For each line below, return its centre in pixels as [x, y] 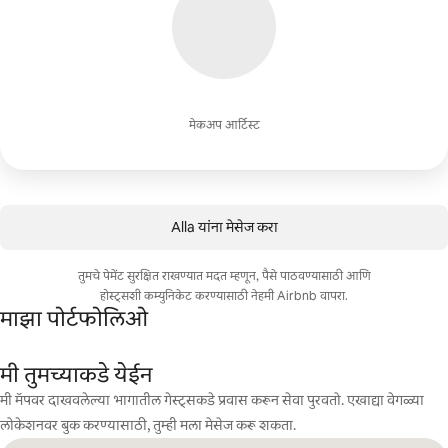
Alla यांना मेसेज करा [224, 227]
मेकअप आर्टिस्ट [224, 125]
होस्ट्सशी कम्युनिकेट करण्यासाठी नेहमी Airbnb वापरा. [224, 296]
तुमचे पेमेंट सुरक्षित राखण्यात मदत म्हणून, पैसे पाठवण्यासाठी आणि [224, 276]
